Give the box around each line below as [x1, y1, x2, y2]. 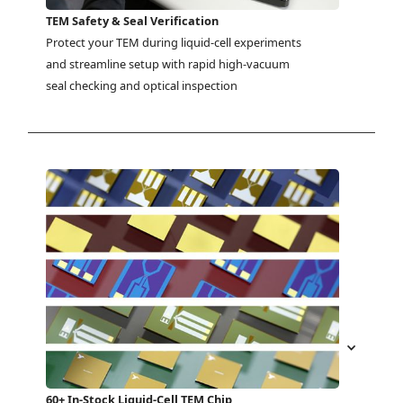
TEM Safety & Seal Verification [46, 13, 219, 30]
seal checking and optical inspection [46, 77, 238, 94]
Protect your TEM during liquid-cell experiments [46, 34, 302, 51]
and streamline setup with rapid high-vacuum [46, 56, 291, 73]
